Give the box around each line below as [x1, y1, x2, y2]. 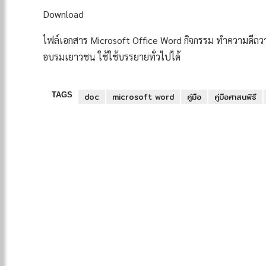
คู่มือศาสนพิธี [214, 91, 256, 103]
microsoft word [112, 91, 174, 103]
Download [43, 8, 84, 20]
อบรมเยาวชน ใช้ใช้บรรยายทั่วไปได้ [43, 50, 180, 63]
